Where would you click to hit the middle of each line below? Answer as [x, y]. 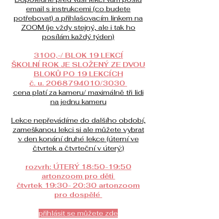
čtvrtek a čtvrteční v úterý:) [78, 148]
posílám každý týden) [78, 37]
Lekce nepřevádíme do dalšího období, [78, 120]
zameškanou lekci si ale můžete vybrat [78, 130]
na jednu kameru [78, 102]
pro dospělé [78, 195]
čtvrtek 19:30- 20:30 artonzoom [78, 186]
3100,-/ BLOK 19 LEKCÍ [78, 55]
